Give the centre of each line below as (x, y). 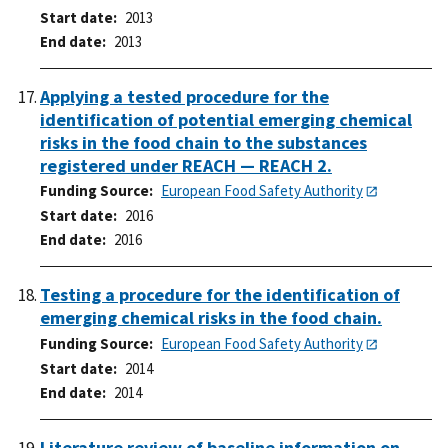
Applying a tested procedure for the (184, 96)
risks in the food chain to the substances (203, 142)
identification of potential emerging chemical (226, 119)
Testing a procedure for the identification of (220, 295)
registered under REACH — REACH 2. (186, 165)
